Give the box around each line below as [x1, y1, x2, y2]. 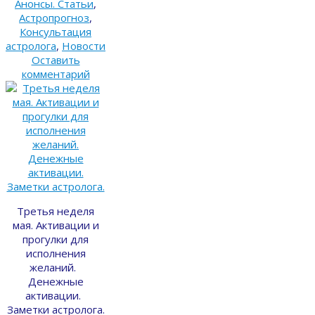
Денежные [27, 274, 84, 289]
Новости [62, 39, 105, 53]
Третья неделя [17, 204, 94, 219]
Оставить [31, 53, 80, 67]
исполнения [25, 246, 86, 261]
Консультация [20, 25, 91, 39]
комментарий [21, 67, 90, 82]
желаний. [30, 260, 82, 275]
